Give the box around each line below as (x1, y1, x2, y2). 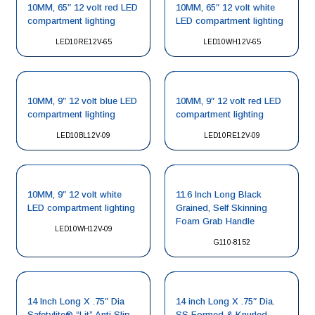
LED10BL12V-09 (56, 131, 110, 139)
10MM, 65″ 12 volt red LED (27, 2, 138, 13)
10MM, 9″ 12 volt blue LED (27, 96, 137, 106)
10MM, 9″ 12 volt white (27, 189, 122, 200)
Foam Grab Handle (176, 216, 255, 226)
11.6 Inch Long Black (176, 189, 262, 200)
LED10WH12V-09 (54, 225, 112, 233)
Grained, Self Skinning (176, 202, 267, 213)
